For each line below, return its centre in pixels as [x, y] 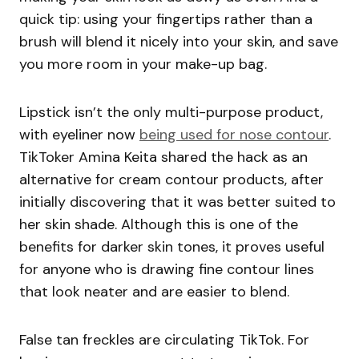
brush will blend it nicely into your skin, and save [179, 42]
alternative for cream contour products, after [171, 180]
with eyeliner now [79, 135]
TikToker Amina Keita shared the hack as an [163, 157]
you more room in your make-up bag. [143, 65]
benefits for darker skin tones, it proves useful [172, 247]
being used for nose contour [234, 135]
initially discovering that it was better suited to [177, 202]
